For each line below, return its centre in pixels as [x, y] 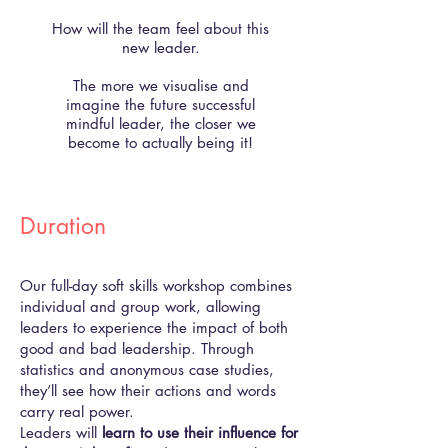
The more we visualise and [160, 85]
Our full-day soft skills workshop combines [156, 285]
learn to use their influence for [200, 432]
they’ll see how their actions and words [148, 390]
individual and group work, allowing [140, 306]
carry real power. [77, 411]
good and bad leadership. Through [137, 348]
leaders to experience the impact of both [154, 327]
